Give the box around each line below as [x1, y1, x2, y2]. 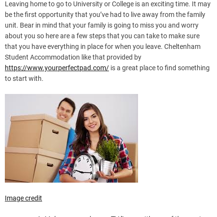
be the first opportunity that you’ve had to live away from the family [5, 11, 205, 19]
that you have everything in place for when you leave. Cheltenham [5, 43, 201, 51]
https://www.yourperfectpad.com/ [5, 64, 109, 72]
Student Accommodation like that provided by [5, 53, 141, 62]
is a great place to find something [109, 64, 210, 72]
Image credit [5, 194, 42, 202]
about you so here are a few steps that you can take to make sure [5, 32, 200, 40]
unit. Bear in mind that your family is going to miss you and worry [5, 21, 199, 30]
